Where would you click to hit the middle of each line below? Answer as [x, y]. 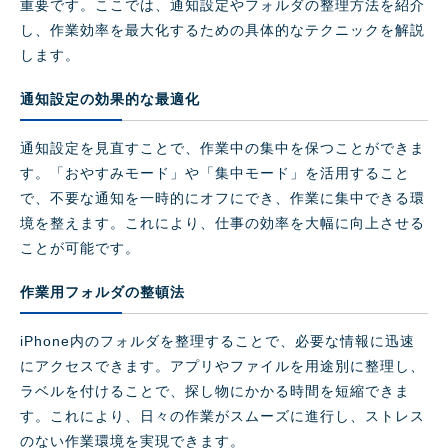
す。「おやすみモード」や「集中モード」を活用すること [215, 173]
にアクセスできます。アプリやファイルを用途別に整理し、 [222, 366]
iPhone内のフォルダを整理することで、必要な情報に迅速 [217, 341]
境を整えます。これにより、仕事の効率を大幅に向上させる [222, 223]
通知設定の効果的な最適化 [110, 99]
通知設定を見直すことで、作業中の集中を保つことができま [222, 148]
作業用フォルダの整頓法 [102, 292]
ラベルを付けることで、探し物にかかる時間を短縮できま [215, 391]
